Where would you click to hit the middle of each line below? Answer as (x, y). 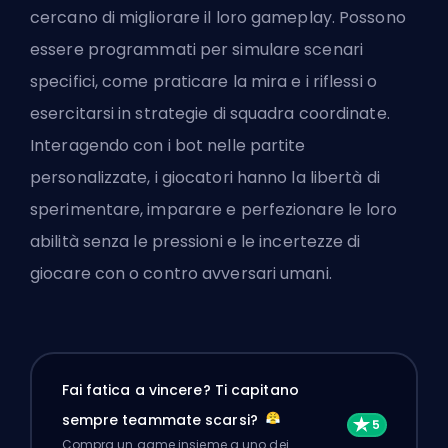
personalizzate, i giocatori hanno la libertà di (205, 177)
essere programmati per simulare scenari (196, 49)
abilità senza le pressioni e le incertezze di (195, 241)
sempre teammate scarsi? (161, 420)
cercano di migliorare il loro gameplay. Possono (218, 17)
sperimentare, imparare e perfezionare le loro (214, 209)
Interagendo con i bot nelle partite (168, 145)
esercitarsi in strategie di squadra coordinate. (210, 113)
